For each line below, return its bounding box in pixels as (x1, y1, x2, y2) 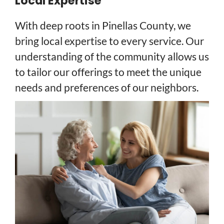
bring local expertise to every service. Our (15, 34, 204, 47)
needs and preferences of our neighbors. (15, 80, 198, 93)
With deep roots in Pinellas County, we (15, 18, 191, 31)
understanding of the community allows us (15, 49, 209, 62)
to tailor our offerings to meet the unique (15, 65, 201, 78)
